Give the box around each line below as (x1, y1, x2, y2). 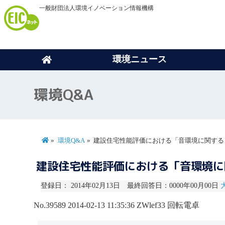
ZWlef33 (137, 200, 166, 209)
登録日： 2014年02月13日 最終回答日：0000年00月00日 (40, 182, 220, 190)
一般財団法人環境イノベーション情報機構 (39, 5, 154, 12)
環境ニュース (112, 54, 167, 64)
